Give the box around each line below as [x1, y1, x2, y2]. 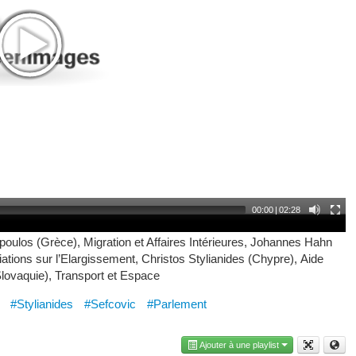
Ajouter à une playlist [197, 340, 281, 350]
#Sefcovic [84, 297, 136, 311]
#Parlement [147, 297, 207, 311]
